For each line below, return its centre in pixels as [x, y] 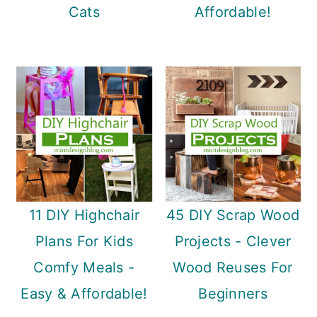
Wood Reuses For [233, 267]
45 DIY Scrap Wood [233, 215]
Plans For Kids [84, 241]
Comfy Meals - [84, 267]
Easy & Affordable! [84, 293]
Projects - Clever [233, 241]
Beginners [233, 293]
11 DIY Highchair [84, 215]
